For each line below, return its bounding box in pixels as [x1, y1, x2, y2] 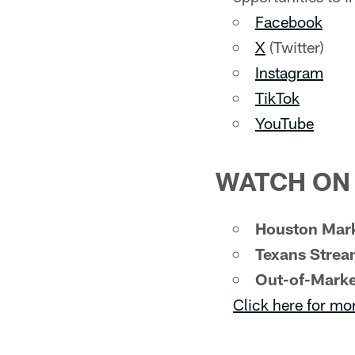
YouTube [255, 113, 314, 132]
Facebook [255, 12, 323, 31]
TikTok [255, 88, 300, 107]
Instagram [255, 63, 323, 82]
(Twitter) [265, 37, 324, 56]
